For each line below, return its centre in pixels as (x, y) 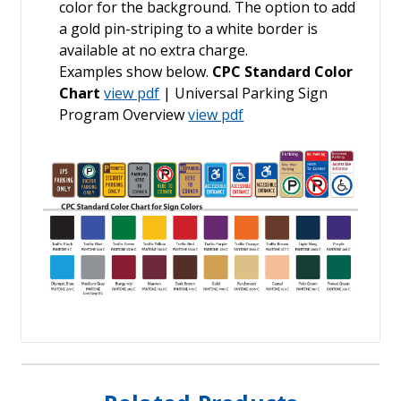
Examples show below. (136, 72)
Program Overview (124, 115)
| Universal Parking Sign (244, 94)
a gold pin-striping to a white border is (189, 29)
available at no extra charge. (154, 51)
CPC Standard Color (283, 72)
